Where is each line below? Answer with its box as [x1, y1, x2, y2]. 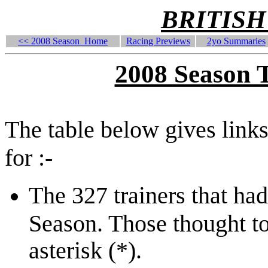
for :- [5, 144, 53, 171]
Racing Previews [126, 36, 190, 46]
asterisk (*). [29, 237, 142, 263]
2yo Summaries [206, 36, 266, 46]
